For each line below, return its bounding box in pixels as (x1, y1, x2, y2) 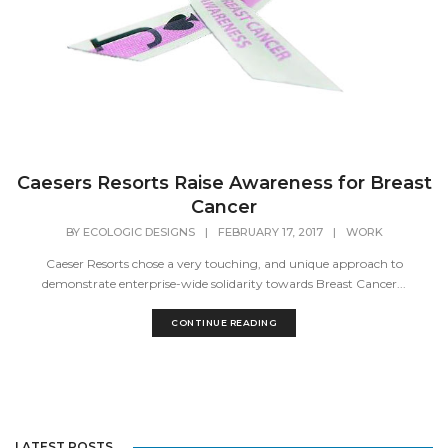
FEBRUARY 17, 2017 (217, 224, 323, 239)
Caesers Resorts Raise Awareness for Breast (16, 171, 432, 194)
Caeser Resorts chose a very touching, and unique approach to (45, 255, 403, 271)
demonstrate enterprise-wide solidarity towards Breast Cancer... (42, 275, 406, 291)
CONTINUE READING (171, 316, 277, 328)
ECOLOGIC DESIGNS (82, 224, 195, 239)
